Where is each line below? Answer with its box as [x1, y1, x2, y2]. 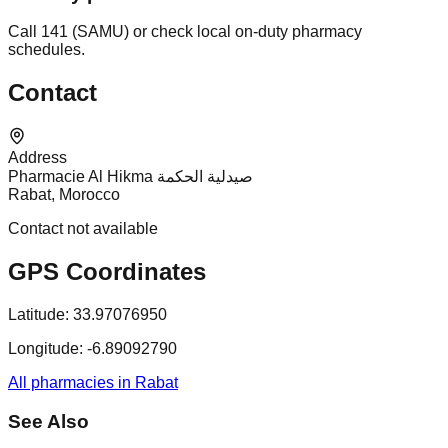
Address [8, 149, 67, 167]
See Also [8, 410, 89, 432]
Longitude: [8, 340, 83, 358]
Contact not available [8, 220, 158, 238]
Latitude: [8, 306, 69, 324]
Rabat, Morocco [8, 186, 120, 204]
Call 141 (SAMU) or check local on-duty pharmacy [8, 23, 362, 41]
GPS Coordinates [8, 258, 206, 286]
